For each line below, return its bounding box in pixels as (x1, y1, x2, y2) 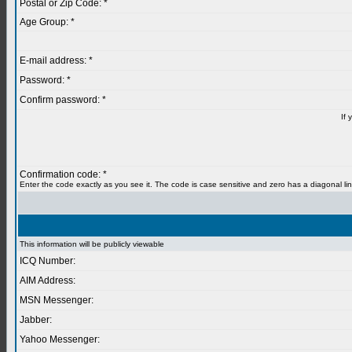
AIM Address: (20, 275, 75, 286)
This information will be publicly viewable (20, 240, 164, 248)
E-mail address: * (20, 55, 93, 66)
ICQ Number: (20, 255, 75, 266)
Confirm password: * (20, 94, 106, 105)
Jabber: (20, 314, 52, 325)
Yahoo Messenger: (20, 334, 100, 345)
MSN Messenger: (20, 295, 93, 306)
